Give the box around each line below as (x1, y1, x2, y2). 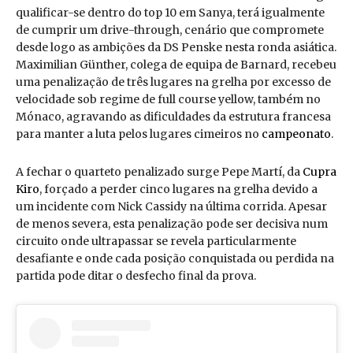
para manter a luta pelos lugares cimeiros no (16, 126, 262, 141)
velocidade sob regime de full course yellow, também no (16, 91, 321, 106)
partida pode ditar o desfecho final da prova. (16, 268, 256, 283)
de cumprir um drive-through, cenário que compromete (16, 22, 324, 37)
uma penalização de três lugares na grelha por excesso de (16, 74, 331, 89)
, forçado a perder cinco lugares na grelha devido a (39, 181, 318, 196)
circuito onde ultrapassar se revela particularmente (16, 233, 296, 248)
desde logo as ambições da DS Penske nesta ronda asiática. (16, 39, 336, 54)
